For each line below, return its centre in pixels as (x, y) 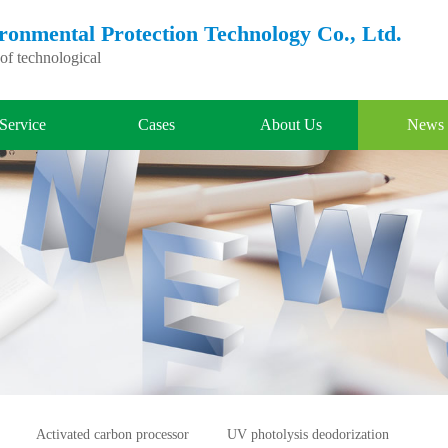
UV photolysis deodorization (307, 434)
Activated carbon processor (113, 434)
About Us (291, 124)
